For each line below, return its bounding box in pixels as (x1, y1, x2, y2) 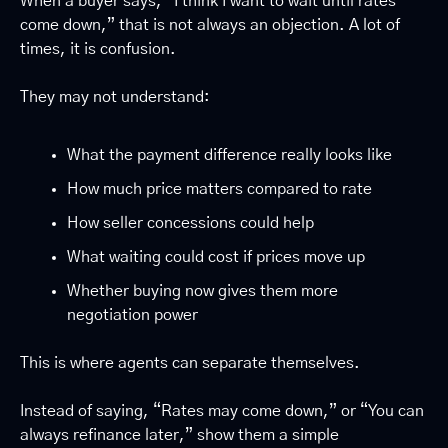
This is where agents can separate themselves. (20, 355, 360, 372)
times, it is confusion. (20, 41, 176, 58)
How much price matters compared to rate (67, 181, 372, 198)
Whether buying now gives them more (67, 283, 338, 300)
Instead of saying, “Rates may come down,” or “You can (20, 403, 424, 420)
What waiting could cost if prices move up (67, 249, 365, 266)
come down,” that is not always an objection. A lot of (20, 17, 400, 34)
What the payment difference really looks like (67, 147, 392, 164)
